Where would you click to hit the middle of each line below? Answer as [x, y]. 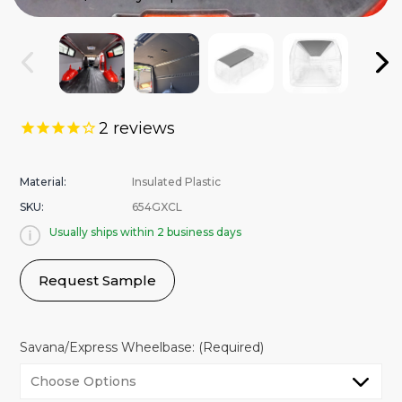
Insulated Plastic [177, 182]
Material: [44, 182]
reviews [142, 128]
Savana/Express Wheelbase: [109, 347]
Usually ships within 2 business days [145, 232]
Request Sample [98, 280]
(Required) [232, 347]
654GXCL [157, 207]
